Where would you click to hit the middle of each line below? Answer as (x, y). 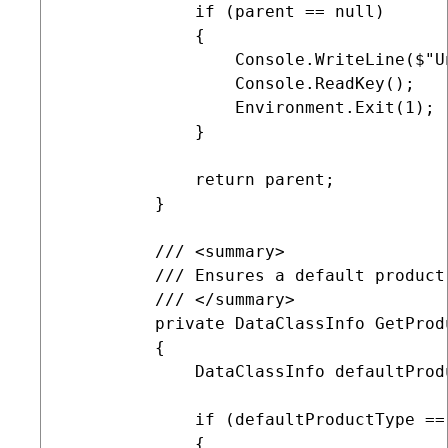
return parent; (200, 179)
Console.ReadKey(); (240, 83)
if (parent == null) (225, 11)
